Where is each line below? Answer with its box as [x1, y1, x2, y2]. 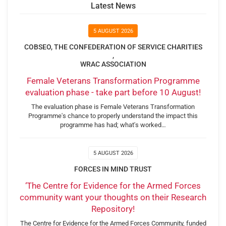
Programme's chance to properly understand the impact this [28, 111, 198, 120]
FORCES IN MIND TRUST [74, 164, 152, 173]
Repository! [91, 204, 135, 214]
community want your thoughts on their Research [20, 192, 206, 203]
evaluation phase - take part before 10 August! [25, 87, 201, 98]
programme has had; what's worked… [60, 121, 166, 129]
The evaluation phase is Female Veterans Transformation [31, 102, 195, 110]
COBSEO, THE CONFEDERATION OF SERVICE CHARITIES [24, 42, 202, 51]
